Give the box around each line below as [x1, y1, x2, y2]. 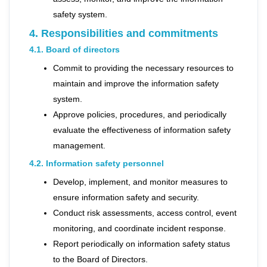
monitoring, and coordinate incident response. [53, 223, 226, 233]
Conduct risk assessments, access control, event [53, 208, 237, 218]
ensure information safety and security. [53, 193, 199, 202]
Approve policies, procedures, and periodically [53, 110, 226, 119]
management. [53, 141, 105, 150]
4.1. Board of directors [29, 45, 120, 54]
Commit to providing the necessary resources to [53, 63, 234, 73]
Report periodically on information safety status [53, 239, 230, 249]
